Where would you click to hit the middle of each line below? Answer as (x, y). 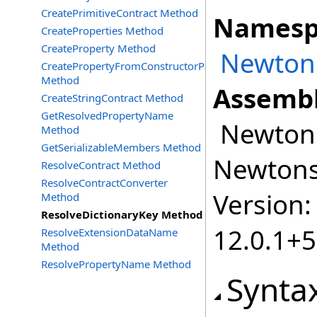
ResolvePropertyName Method (116, 264)
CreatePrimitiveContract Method (120, 13)
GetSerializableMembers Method (121, 147)
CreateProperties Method (102, 30)
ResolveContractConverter (104, 183)
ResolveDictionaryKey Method (122, 214)
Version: (262, 204)
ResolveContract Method (101, 165)
